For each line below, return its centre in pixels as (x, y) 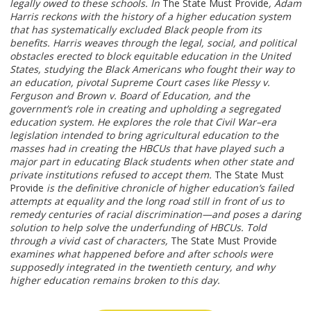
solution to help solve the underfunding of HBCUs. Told (138, 227)
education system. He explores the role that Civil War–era (143, 121)
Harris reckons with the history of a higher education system (150, 16)
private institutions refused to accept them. (112, 174)
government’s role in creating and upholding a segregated (145, 108)
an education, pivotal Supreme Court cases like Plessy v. (140, 82)
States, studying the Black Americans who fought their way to (152, 69)
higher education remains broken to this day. (116, 280)
